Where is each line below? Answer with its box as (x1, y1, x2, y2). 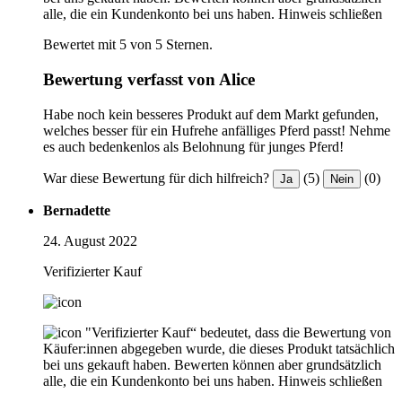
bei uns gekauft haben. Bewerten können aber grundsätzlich (43, 356, 381, 372)
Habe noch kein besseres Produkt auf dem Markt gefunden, (43, 106, 379, 122)
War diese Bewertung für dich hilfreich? (43, 170, 269, 186)
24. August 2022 (43, 232, 137, 249)
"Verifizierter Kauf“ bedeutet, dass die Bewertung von (85, 324, 391, 340)
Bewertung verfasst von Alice (43, 70, 255, 90)
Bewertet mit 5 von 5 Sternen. (43, 37, 213, 53)
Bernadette (43, 202, 110, 218)
